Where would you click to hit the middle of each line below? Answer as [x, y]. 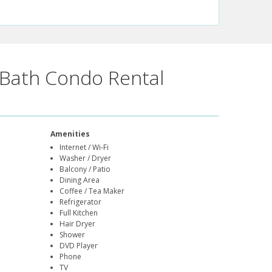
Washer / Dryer [86, 158]
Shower [73, 235]
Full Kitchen [79, 213]
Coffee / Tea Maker [92, 191]
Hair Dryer [78, 224]
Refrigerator [81, 202]
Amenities [70, 134]
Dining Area [80, 180]
